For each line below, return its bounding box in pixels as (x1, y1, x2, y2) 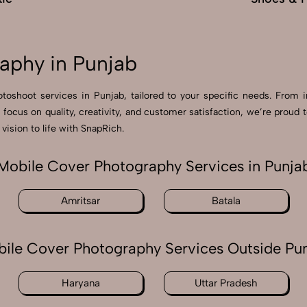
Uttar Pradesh (195, 277, 258, 290)
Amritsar (61, 195, 101, 208)
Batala (212, 195, 241, 208)
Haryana (61, 277, 100, 290)
